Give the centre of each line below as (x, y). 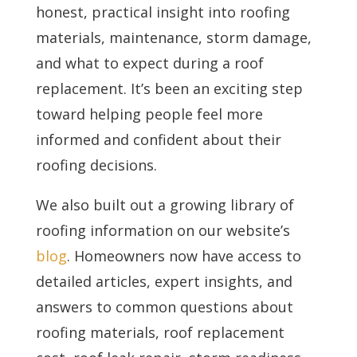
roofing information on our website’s (163, 230)
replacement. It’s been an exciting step (169, 88)
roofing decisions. (96, 165)
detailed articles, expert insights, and (164, 281)
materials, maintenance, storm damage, (173, 37)
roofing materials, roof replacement (160, 332)
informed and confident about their (158, 139)
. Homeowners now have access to (184, 255)
